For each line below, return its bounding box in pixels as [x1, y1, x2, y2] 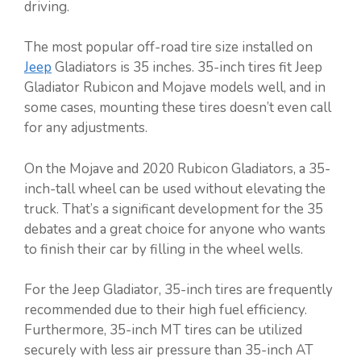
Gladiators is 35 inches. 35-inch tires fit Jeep [52, 58, 322, 77]
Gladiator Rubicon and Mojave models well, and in [24, 78, 326, 98]
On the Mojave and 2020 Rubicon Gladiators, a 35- [24, 159, 330, 178]
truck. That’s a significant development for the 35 [24, 199, 323, 218]
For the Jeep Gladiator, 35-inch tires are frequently [24, 280, 333, 300]
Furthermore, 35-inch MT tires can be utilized [24, 321, 302, 340]
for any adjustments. [24, 118, 147, 138]
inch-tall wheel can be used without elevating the [24, 179, 326, 198]
